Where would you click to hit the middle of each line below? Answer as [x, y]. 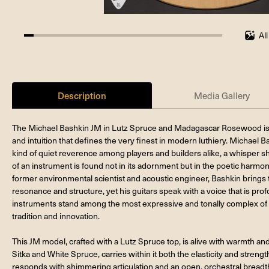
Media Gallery [222, 95]
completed [43, 52]
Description [82, 95]
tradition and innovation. [56, 216]
